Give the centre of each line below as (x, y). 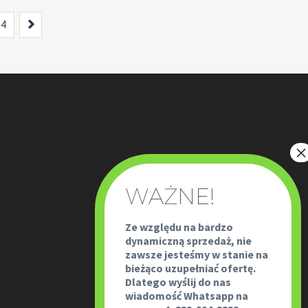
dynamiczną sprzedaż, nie (188, 241)
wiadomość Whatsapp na (187, 296)
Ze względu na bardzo (179, 227)
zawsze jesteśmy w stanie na (197, 254)
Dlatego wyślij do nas (178, 282)
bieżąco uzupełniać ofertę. (190, 268)
